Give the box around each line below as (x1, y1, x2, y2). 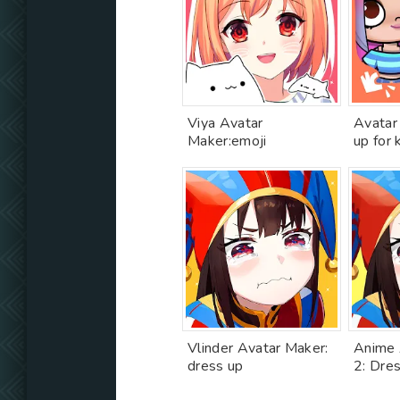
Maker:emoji (187, 131, 267, 151)
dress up (187, 356, 244, 376)
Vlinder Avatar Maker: (187, 338, 329, 358)
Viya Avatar (187, 113, 263, 133)
